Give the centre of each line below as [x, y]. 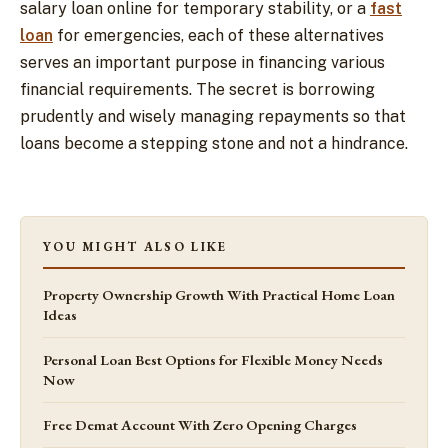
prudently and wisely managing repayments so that [213, 117]
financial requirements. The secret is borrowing [197, 90]
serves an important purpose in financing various [202, 63]
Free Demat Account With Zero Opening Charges [200, 424]
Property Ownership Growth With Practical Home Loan [219, 294]
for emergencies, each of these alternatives [218, 36]
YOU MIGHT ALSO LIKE [135, 246]
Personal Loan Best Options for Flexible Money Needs [213, 359]
